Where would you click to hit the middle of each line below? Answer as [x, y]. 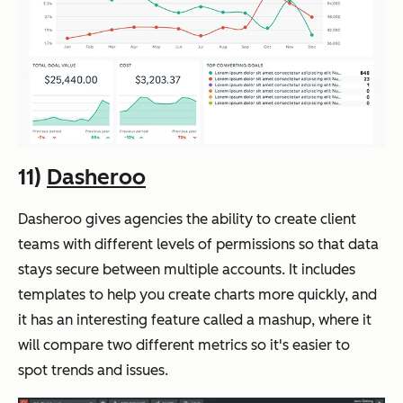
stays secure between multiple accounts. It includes [187, 269]
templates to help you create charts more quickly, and [197, 294]
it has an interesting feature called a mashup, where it [195, 319]
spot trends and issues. [95, 370]
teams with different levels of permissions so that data [198, 244]
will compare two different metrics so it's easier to [184, 345]
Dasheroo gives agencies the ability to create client [187, 219]
